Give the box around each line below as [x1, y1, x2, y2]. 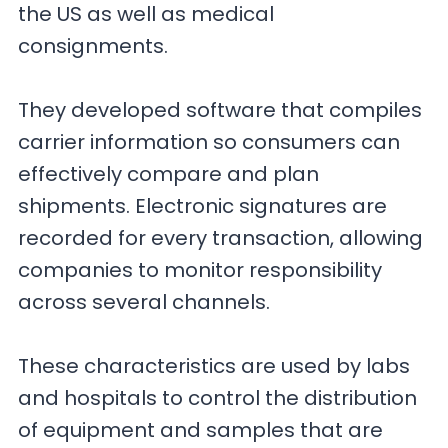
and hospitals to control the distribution [18, 384, 418, 413]
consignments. [18, 32, 174, 61]
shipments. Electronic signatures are [18, 192, 388, 221]
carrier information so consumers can [18, 128, 401, 157]
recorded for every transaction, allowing [18, 224, 424, 253]
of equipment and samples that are [18, 416, 384, 445]
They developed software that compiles [18, 96, 423, 125]
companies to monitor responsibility [18, 256, 383, 285]
